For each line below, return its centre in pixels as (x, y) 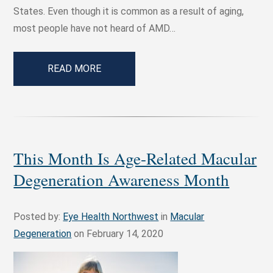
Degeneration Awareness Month (122, 180)
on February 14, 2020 (118, 234)
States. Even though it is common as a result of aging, (129, 12)
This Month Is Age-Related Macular (135, 158)
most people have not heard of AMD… (95, 29)
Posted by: (38, 217)
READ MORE (75, 69)
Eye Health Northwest (111, 217)
